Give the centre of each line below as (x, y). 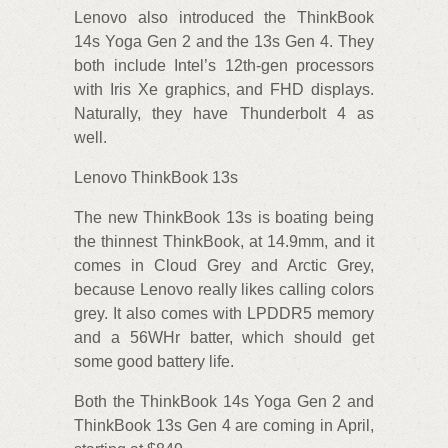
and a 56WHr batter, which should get (224, 338)
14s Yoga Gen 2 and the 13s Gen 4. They (224, 42)
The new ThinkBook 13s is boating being (224, 218)
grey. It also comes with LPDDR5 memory (224, 314)
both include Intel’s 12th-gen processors (224, 66)
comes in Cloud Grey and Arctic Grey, (224, 266)
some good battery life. (154, 362)
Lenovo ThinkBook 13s (156, 178)
